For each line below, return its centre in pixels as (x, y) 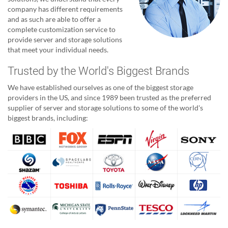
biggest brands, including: (48, 118)
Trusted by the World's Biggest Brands (98, 71)
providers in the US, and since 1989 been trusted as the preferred (109, 97)
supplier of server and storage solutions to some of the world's (105, 107)
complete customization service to (62, 29)
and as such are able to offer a (54, 19)
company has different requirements (65, 9)
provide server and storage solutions (65, 39)
